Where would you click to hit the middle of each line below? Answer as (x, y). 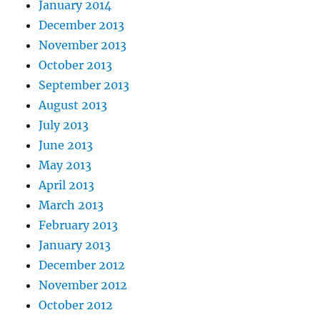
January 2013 (75, 245)
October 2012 (76, 305)
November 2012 (83, 285)
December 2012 (82, 265)
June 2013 (66, 145)
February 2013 (79, 225)
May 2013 (65, 165)
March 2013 (71, 205)
